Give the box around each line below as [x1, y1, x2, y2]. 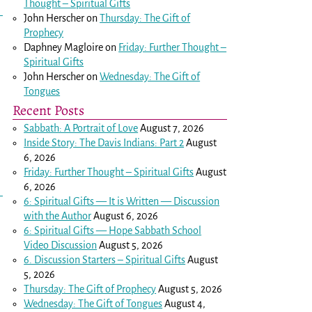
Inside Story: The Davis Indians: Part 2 [24, 136, 185, 148]
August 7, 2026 [140, 122, 205, 134]
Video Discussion [24, 239, 97, 251]
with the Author [24, 210, 92, 221]
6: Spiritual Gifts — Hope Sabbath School [24, 224, 202, 236]
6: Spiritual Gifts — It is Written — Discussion [24, 195, 220, 207]
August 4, [164, 297, 206, 309]
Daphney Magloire [24, 41, 104, 53]
